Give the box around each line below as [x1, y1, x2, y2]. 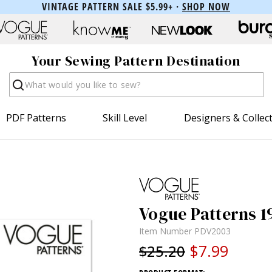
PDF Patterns [6, 110, 67, 124]
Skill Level [103, 110, 148, 124]
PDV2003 [194, 225, 231, 237]
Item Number [139, 225, 194, 237]
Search [8, 71, 40, 85]
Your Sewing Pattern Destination [32, 52, 240, 70]
